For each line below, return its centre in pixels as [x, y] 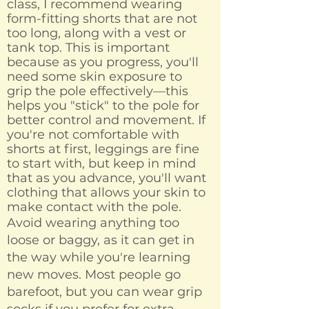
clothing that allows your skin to [106, 193]
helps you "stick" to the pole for [103, 106]
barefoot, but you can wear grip [104, 292]
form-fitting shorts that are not [102, 19]
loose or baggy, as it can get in [101, 240]
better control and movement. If [106, 120]
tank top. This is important [88, 48]
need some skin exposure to [94, 77]
